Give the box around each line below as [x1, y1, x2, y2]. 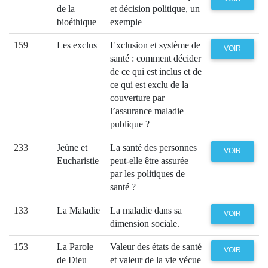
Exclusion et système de [110, 39, 200, 50]
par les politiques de [110, 168, 185, 179]
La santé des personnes [110, 142, 197, 153]
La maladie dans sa [110, 205, 182, 215]
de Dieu [57, 254, 87, 265]
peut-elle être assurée [110, 155, 188, 166]
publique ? [110, 118, 150, 129]
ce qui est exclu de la [110, 79, 188, 90]
